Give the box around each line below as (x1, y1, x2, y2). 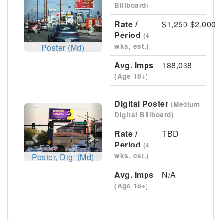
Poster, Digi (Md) (32, 151, 94, 163)
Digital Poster (114, 98, 171, 109)
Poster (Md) (41, 41, 85, 53)
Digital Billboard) (114, 110, 174, 119)
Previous (29, 102, 70, 116)
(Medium (170, 99, 200, 109)
